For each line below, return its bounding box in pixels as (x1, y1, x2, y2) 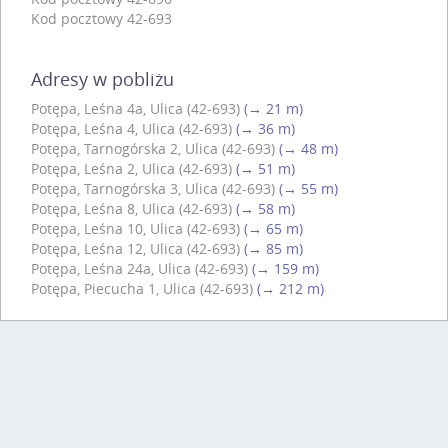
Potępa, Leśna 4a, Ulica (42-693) (31, 98, 240, 118)
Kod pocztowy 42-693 (31, 8, 172, 28)
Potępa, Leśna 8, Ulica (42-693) (31, 198, 232, 218)
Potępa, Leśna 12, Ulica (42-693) (31, 238, 240, 258)
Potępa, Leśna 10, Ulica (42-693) (31, 218, 240, 238)
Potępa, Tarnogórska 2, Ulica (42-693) (31, 138, 275, 158)
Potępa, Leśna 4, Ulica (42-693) (31, 118, 232, 138)
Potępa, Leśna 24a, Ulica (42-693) (31, 258, 248, 278)
